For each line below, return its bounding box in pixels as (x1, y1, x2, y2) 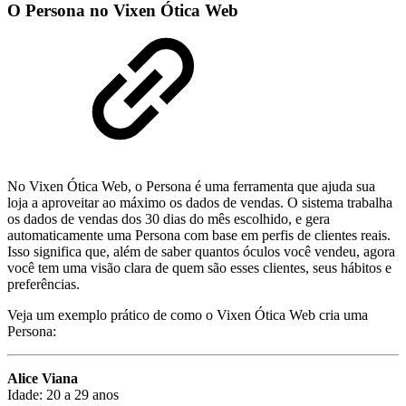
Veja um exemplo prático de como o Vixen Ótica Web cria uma (7, 306, 368, 323)
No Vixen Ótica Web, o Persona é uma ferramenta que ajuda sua (7, 178, 375, 194)
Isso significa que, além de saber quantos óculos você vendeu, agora (7, 243, 395, 259)
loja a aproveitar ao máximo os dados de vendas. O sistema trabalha (7, 194, 392, 210)
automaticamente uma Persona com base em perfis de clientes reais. (7, 227, 391, 243)
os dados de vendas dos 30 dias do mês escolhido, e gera (7, 210, 330, 227)
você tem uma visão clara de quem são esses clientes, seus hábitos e (7, 259, 391, 275)
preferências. (7, 275, 80, 292)
